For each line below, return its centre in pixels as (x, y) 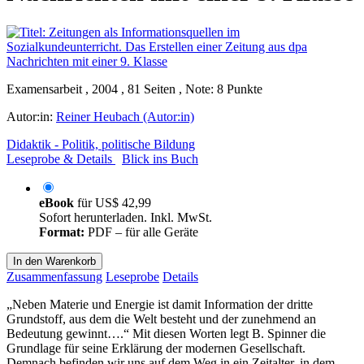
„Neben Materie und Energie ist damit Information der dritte (160, 304)
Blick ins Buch (160, 158)
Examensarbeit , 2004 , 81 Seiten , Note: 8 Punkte (134, 89)
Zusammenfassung (54, 276)
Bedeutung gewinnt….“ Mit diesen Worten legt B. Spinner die (166, 333)
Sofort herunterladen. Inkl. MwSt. (126, 217)
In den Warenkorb (54, 261)
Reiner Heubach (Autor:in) (125, 116)
